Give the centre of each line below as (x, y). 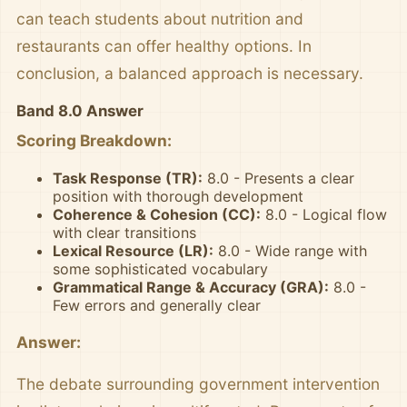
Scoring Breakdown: (94, 140)
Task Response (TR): (128, 178)
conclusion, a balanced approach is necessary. (190, 73)
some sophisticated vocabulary (160, 269)
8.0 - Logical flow (324, 214)
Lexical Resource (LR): (133, 251)
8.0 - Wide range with (290, 251)
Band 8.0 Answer (80, 111)
